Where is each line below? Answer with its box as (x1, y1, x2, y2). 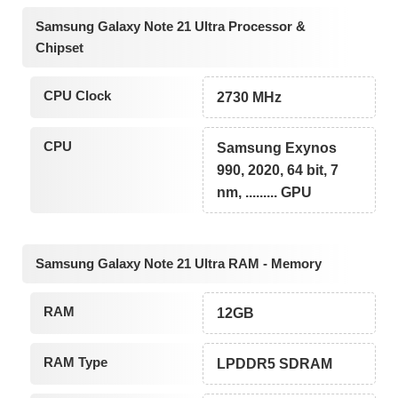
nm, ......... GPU (217, 184, 313, 200)
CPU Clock (43, 87, 111, 103)
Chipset (36, 39, 84, 55)
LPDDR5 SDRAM (217, 356, 333, 372)
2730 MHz (217, 89, 283, 105)
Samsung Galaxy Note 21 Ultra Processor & (36, 18, 306, 34)
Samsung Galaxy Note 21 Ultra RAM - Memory (36, 256, 322, 272)
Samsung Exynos (217, 139, 338, 155)
